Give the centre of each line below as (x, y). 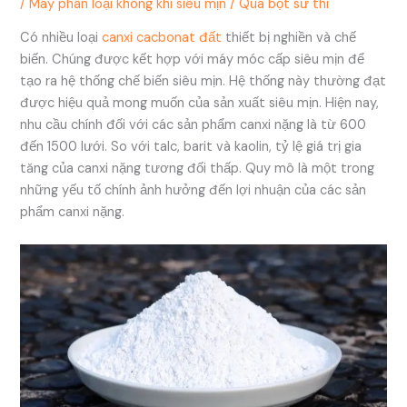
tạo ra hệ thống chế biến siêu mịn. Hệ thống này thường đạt (203, 81)
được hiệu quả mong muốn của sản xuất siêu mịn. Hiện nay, (200, 103)
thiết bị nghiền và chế (289, 37)
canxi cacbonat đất (162, 37)
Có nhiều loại (61, 37)
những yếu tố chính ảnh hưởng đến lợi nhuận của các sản (194, 190)
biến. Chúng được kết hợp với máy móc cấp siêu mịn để (193, 59)
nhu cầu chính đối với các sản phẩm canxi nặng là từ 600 (194, 124)
